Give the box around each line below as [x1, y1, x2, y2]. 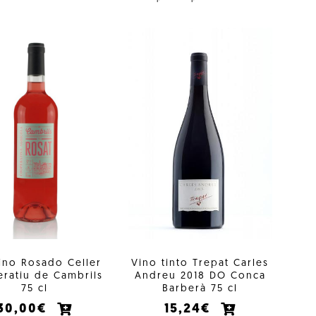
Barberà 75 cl [162, 283, 238, 294]
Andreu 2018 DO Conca [134, 270, 266, 281]
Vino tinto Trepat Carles [131, 257, 269, 269]
